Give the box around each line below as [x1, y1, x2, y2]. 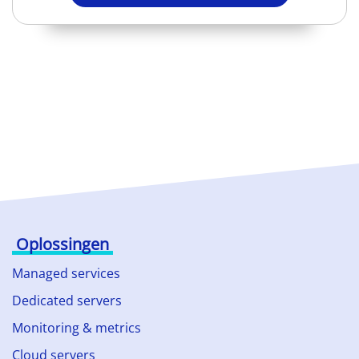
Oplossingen [16, 233, 109, 256]
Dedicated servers [12, 292, 122, 310]
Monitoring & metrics [12, 319, 141, 337]
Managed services [12, 264, 120, 283]
